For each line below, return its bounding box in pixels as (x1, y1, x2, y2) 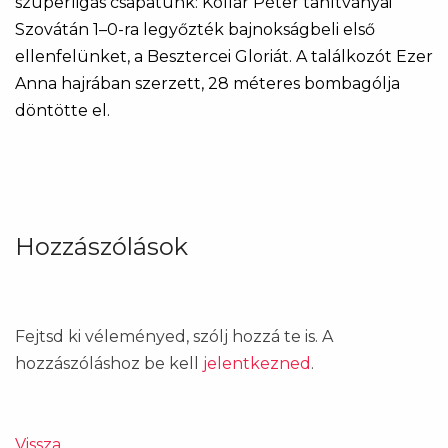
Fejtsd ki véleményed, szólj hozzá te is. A (15, 326, 333, 346)
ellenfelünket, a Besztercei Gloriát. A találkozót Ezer (15, 46, 433, 66)
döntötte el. (15, 100, 110, 120)
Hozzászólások (15, 231, 188, 261)
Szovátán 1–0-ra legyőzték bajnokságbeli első (15, 19, 375, 39)
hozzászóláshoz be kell (15, 353, 203, 373)
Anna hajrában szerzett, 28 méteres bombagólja (15, 73, 400, 93)
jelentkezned (203, 353, 311, 373)
